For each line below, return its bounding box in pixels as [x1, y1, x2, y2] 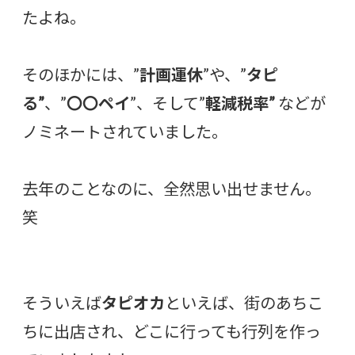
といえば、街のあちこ [165, 293, 323, 313]
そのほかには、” [22, 65, 139, 85]
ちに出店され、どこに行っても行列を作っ [22, 322, 321, 342]
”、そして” [130, 94, 205, 113]
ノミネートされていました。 [22, 122, 227, 142]
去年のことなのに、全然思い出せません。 [22, 179, 321, 199]
